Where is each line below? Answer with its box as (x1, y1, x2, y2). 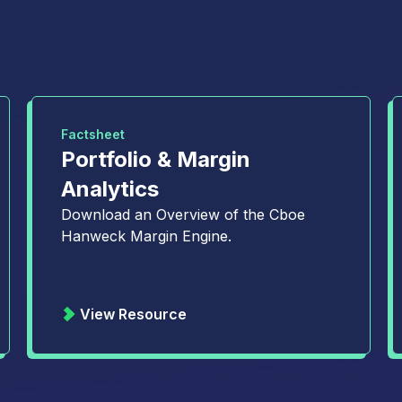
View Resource (79, 305, 187, 323)
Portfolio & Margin (60, 146, 250, 172)
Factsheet (60, 127, 125, 142)
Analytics (60, 176, 159, 202)
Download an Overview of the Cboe (60, 205, 305, 223)
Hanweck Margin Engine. (60, 227, 232, 245)
